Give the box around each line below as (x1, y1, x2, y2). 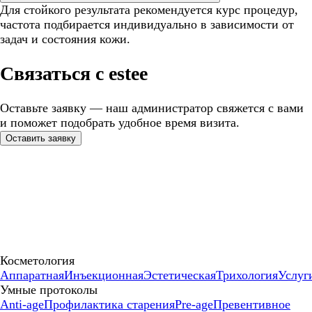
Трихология (216, 268, 278, 283)
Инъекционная (64, 268, 143, 283)
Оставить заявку (6, 133, 76, 144)
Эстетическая (143, 268, 216, 283)
